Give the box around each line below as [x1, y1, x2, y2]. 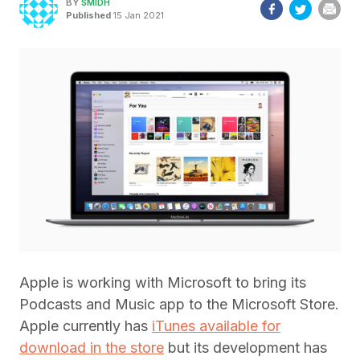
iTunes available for [152, 317, 280, 335]
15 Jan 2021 [111, 9, 164, 21]
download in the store [19, 339, 164, 357]
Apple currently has [19, 317, 152, 335]
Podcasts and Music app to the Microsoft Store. [19, 296, 339, 313]
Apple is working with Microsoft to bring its [19, 274, 306, 292]
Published [66, 9, 111, 21]
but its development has [164, 339, 327, 357]
